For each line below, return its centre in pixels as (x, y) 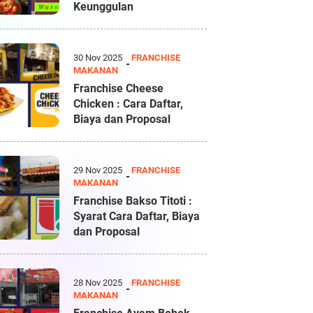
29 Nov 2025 (99, 170)
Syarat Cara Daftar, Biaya (137, 216)
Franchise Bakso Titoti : (133, 201)
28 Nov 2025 (99, 283)
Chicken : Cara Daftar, (129, 104)
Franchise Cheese (119, 88)
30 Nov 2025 (99, 58)
